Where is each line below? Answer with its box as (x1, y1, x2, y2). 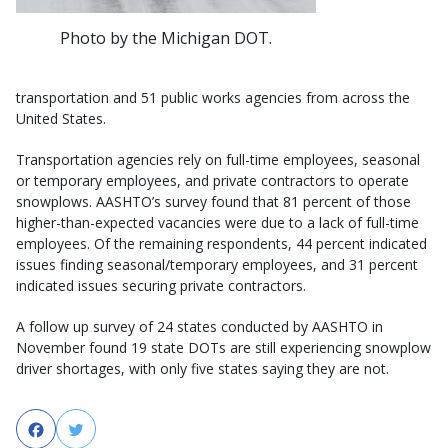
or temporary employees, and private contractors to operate (16, 170, 409, 190)
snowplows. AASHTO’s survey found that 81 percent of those (16, 191, 411, 211)
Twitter (86, 418, 141, 441)
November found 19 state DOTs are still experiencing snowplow (16, 337, 431, 357)
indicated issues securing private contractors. (16, 275, 306, 295)
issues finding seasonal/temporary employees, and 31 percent (16, 254, 418, 274)
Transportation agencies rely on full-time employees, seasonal (16, 149, 420, 169)
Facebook (46, 418, 118, 441)
